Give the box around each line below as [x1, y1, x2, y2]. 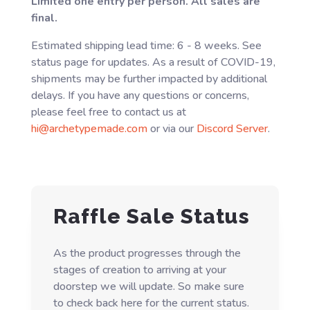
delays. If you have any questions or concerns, [30, 88, 249, 104]
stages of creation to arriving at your [53, 262, 226, 278]
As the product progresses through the [53, 246, 241, 262]
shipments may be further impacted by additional [30, 71, 267, 87]
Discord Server [196, 121, 268, 137]
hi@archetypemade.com [30, 121, 147, 137]
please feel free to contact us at [30, 104, 186, 120]
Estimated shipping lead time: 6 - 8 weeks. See [30, 38, 262, 54]
